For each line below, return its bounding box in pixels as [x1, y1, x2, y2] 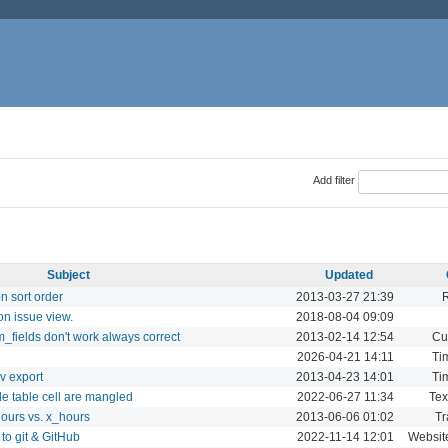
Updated [325, 267, 373, 282]
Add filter [312, 174, 355, 187]
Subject [46, 267, 90, 282]
